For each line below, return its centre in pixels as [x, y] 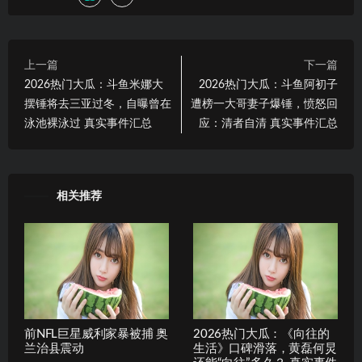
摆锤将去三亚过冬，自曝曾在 [98, 105]
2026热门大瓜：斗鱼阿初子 [268, 85]
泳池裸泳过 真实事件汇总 [88, 124]
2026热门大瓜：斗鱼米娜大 [94, 85]
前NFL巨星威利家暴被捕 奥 [97, 335]
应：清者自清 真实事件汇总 [268, 124]
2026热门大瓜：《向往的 [261, 335]
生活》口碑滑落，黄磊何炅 [265, 349]
